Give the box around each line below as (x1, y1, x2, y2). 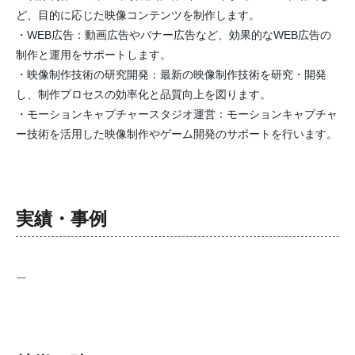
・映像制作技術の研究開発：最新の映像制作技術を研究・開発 (16, 68, 326, 81)
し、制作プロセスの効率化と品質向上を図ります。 (16, 88, 271, 101)
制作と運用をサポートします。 (16, 48, 171, 61)
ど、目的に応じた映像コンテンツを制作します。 (16, 9, 260, 21)
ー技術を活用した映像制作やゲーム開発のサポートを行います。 (16, 128, 338, 140)
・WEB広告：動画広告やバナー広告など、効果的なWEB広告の (16, 29, 331, 41)
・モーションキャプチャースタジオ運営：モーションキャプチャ (16, 108, 338, 120)
